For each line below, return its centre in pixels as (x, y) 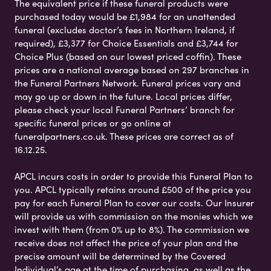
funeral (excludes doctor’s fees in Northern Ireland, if (125, 30)
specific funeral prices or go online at (93, 123)
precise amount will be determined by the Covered (120, 256)
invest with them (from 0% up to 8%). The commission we (132, 230)
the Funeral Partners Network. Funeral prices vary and (128, 83)
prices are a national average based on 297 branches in (132, 70)
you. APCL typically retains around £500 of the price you (133, 190)
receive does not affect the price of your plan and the (126, 243)
